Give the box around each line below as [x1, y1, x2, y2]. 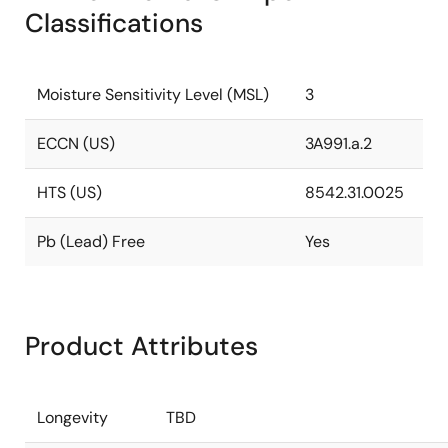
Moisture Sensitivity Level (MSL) [37, 84, 269, 105]
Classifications [25, 6, 203, 40]
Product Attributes [25, 329, 258, 363]
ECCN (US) [37, 133, 115, 154]
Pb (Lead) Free [37, 231, 145, 252]
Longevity [37, 407, 108, 428]
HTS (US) [37, 182, 102, 203]
